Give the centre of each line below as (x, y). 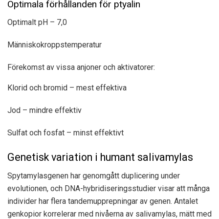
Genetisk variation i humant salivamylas (100, 157)
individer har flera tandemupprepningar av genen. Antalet (103, 201)
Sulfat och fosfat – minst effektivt (66, 133)
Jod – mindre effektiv (44, 110)
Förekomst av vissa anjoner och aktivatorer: (81, 67)
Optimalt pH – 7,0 (37, 22)
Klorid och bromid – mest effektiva (67, 88)
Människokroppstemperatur (55, 45)
